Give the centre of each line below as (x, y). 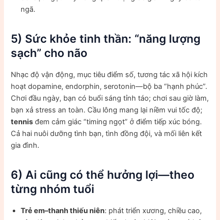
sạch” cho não (49, 53)
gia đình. (25, 146)
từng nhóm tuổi (53, 189)
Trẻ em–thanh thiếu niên (63, 211)
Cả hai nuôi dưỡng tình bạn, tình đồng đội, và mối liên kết (107, 134)
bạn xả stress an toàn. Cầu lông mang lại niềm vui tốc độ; (107, 110)
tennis (22, 122)
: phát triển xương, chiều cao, (153, 211)
